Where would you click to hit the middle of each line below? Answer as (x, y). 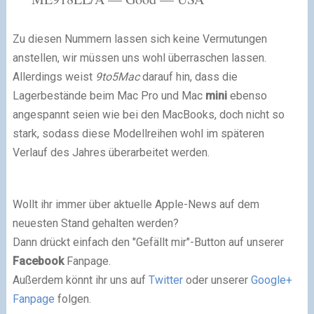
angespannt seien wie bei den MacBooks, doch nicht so (148, 115)
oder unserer (217, 280)
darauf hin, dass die (188, 77)
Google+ (271, 280)
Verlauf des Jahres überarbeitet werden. (111, 152)
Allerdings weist (54, 77)
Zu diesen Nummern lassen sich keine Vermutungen (139, 39)
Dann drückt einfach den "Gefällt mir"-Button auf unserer (148, 242)
